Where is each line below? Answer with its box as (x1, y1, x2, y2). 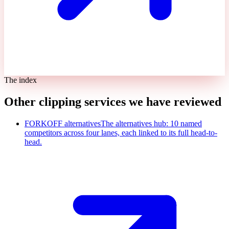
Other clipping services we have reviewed (4, 95, 221, 109)
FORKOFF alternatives (25, 119, 101, 128)
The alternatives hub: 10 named (101, 119, 202, 128)
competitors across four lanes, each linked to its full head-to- (25, 128, 217, 138)
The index (4, 76, 37, 85)
